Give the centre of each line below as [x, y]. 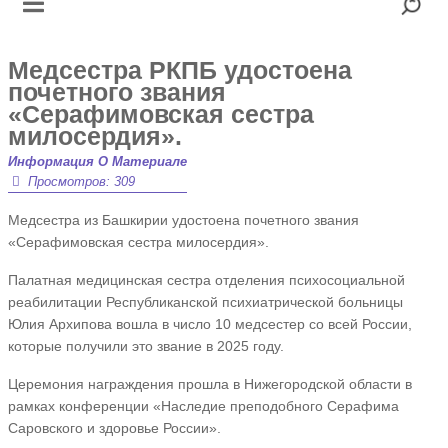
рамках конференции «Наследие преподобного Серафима [203, 406]
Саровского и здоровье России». [114, 428]
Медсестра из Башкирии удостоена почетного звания [183, 220]
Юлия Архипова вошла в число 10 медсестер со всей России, [209, 324]
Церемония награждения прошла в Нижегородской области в [209, 384]
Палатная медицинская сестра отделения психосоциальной [206, 280]
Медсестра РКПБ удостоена [179, 70]
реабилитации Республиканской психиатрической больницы [205, 302]
